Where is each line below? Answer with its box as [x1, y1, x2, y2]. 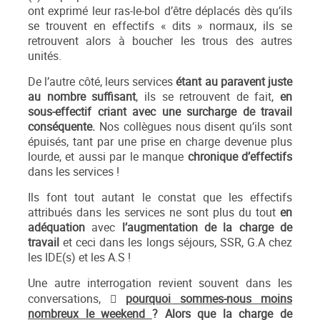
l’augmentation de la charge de [121, 219, 293, 235]
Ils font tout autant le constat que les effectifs [28, 189, 292, 205]
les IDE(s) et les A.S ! [28, 249, 131, 265]
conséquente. [28, 119, 99, 134]
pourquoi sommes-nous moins [126, 291, 292, 306]
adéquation [28, 219, 85, 235]
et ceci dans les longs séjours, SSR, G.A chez [63, 234, 293, 250]
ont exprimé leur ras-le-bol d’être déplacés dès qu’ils [28, 3, 292, 19]
